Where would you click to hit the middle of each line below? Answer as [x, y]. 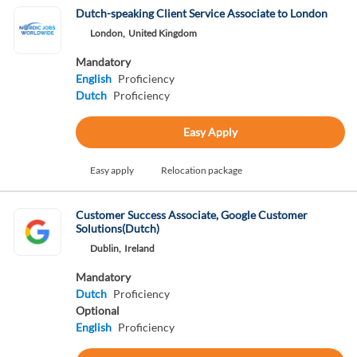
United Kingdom [162, 33]
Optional [97, 310]
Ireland [139, 248]
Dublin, [105, 248]
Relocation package [201, 170]
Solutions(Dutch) [117, 228]
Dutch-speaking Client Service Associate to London [201, 13]
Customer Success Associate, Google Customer [191, 215]
